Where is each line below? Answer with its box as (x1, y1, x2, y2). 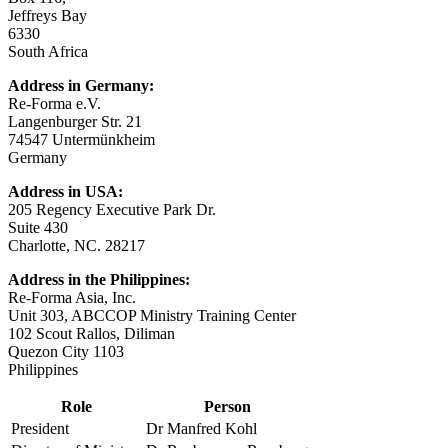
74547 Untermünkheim (8, 130, 155, 148)
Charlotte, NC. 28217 (8, 236, 145, 254)
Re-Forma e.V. (8, 94, 101, 112)
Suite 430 (8, 218, 68, 236)
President (11, 419, 69, 437)
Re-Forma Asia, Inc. (8, 288, 136, 306)
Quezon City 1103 (8, 342, 124, 360)
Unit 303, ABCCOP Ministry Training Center (8, 306, 296, 324)
